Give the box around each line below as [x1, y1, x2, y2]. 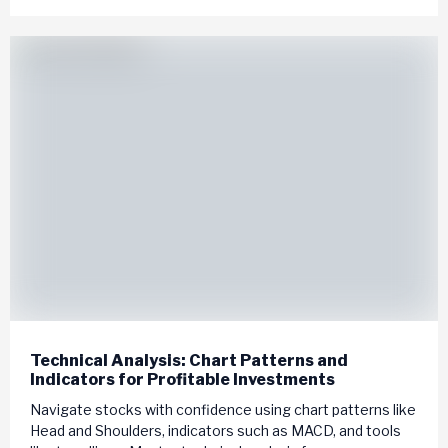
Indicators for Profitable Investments [30, 370, 335, 390]
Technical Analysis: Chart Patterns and [30, 351, 348, 371]
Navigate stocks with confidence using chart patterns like [30, 401, 416, 419]
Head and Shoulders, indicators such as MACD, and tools [30, 422, 401, 440]
